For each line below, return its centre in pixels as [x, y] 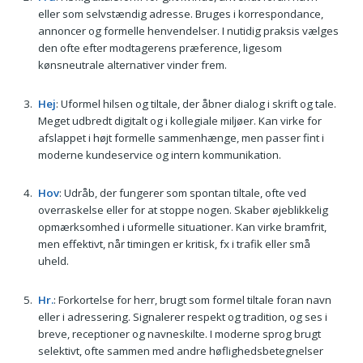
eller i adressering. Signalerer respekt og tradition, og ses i [182, 316]
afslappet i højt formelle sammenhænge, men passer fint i [181, 137]
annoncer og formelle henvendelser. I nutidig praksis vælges [188, 30]
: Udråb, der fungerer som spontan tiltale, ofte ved [182, 193]
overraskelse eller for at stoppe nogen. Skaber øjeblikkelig [183, 210]
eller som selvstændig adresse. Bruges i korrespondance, [180, 13]
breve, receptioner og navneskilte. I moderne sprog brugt [179, 333]
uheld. [53, 261]
